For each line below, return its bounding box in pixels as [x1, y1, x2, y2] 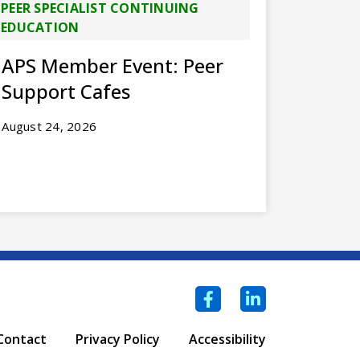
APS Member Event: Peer [2, 51, 224, 79]
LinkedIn [260, 288, 350, 306]
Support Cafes [2, 77, 131, 104]
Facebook [212, 288, 312, 306]
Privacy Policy [76, 329, 160, 348]
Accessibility [189, 329, 266, 348]
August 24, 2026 [2, 117, 97, 134]
